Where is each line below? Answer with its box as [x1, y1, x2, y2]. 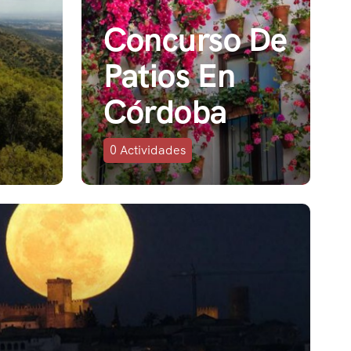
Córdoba [103, 89, 227, 133]
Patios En [103, 53, 236, 97]
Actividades [120, 141, 186, 158]
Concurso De [103, 17, 288, 61]
